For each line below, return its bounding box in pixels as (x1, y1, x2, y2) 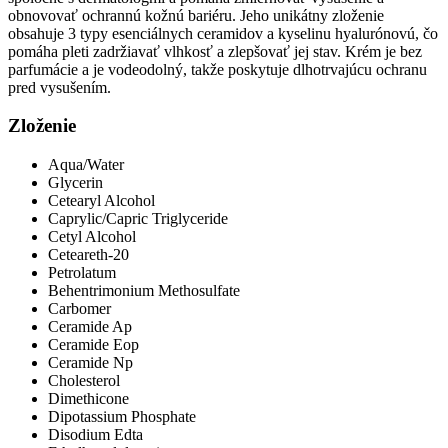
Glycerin (48, 174, 103, 192)
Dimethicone (48, 390, 129, 408)
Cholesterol (48, 372, 120, 390)
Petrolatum (48, 264, 116, 282)
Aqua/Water (48, 156, 124, 174)
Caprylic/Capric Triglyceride (48, 210, 228, 228)
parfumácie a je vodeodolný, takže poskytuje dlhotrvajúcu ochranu (8, 60, 427, 78)
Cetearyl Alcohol (48, 192, 155, 210)
